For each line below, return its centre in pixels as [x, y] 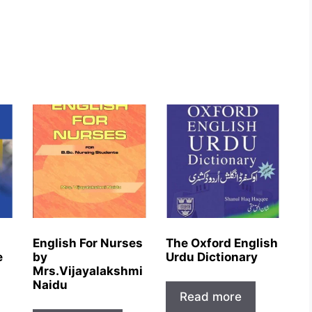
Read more [210, 297]
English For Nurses [87, 243]
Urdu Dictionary [211, 257]
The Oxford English [221, 243]
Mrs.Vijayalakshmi [87, 271]
